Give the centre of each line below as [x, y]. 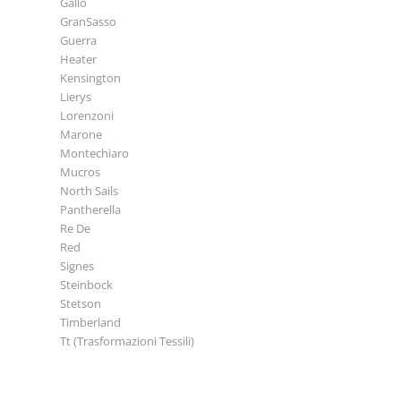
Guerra [78, 40]
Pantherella [90, 209]
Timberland [90, 322]
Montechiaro [94, 153]
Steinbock [86, 284]
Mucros [80, 171]
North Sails [89, 190]
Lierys [76, 96]
